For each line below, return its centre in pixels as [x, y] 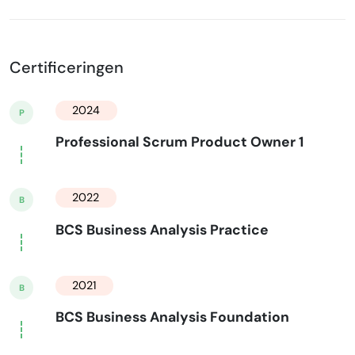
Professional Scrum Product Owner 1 [179, 142]
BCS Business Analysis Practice [162, 229]
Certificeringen [67, 67]
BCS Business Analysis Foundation [172, 317]
